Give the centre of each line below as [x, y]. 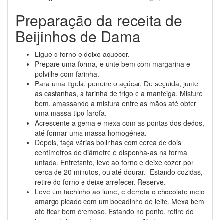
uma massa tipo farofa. [71, 113]
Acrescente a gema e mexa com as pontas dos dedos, [120, 123]
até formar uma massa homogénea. [91, 133]
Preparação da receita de [99, 20]
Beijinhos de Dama [78, 36]
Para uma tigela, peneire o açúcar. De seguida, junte [117, 83]
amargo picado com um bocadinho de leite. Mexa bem [120, 201]
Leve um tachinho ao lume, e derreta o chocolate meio [120, 192]
